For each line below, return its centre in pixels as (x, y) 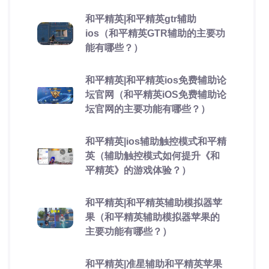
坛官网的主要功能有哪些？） (147, 109)
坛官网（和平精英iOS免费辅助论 (156, 95)
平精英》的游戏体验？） (138, 170)
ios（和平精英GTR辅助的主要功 (155, 33)
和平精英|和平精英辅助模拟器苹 (153, 203)
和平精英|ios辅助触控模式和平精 (156, 141)
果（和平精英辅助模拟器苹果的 (152, 217)
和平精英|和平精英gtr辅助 (141, 19)
